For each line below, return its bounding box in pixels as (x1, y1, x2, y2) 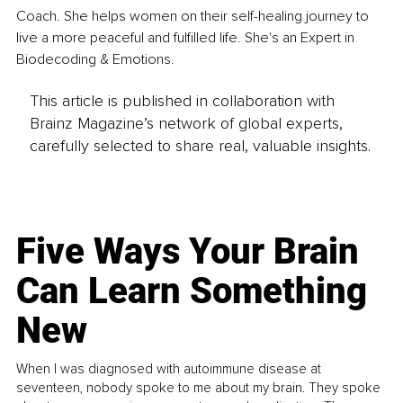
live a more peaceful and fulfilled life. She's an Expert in (16, 28, 358, 47)
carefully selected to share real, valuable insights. (29, 136, 371, 157)
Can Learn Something (16, 269, 368, 312)
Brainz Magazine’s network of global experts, (29, 113, 343, 134)
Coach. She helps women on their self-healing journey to (16, 6, 372, 25)
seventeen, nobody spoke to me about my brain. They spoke (16, 379, 381, 396)
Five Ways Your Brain (16, 229, 360, 273)
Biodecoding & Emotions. (16, 49, 175, 68)
